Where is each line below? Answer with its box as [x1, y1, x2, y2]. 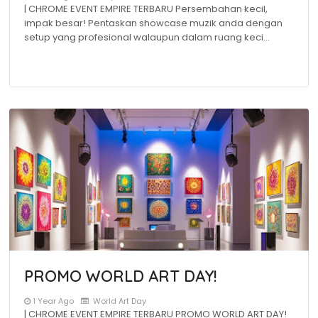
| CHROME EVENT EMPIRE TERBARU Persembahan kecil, [24, 2, 268, 16]
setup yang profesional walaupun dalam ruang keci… [24, 31, 270, 44]
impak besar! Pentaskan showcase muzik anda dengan [24, 16, 283, 30]
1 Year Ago [33, 295, 74, 307]
